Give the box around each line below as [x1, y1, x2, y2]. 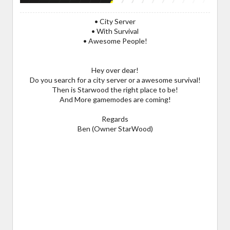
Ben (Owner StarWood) [77, 124, 153, 133]
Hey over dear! [91, 65, 139, 74]
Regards [102, 114, 128, 123]
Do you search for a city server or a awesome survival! [29, 75, 201, 84]
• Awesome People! [83, 36, 147, 45]
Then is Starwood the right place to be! [52, 85, 178, 94]
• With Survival [91, 26, 139, 35]
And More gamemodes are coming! [59, 94, 171, 104]
